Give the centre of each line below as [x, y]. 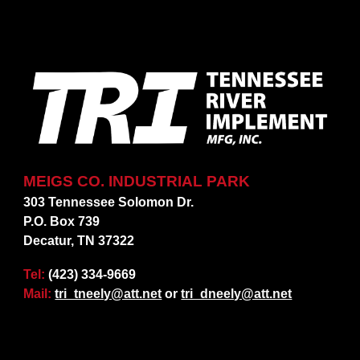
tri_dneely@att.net [237, 293]
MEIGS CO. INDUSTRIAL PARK [137, 181]
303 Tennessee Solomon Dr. [109, 202]
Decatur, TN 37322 [79, 240]
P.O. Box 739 [62, 221]
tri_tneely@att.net [108, 293]
